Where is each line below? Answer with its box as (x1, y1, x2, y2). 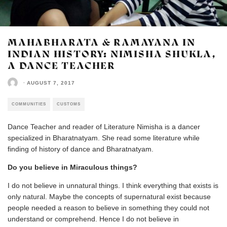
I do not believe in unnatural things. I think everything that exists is (8, 181, 218, 190)
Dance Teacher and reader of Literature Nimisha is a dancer (8, 123, 200, 131)
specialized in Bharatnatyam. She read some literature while (8, 134, 200, 142)
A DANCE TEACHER (8, 60, 116, 71)
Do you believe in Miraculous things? (8, 163, 137, 171)
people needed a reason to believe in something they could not (8, 204, 209, 212)
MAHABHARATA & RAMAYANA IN (8, 36, 196, 48)
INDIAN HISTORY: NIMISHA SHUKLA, (8, 48, 216, 60)
